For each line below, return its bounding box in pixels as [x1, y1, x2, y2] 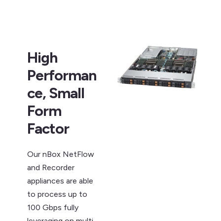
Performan [27, 66, 96, 84]
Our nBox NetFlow [27, 149, 94, 159]
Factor [27, 119, 69, 138]
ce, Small [27, 84, 84, 102]
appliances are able [27, 176, 93, 185]
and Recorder [27, 163, 74, 172]
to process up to [27, 189, 87, 199]
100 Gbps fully [27, 203, 78, 212]
